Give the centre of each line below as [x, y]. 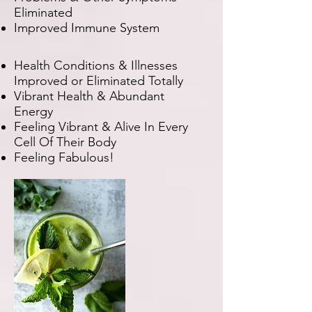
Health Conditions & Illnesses [96, 65]
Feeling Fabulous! [64, 157]
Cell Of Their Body [65, 142]
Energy [35, 111]
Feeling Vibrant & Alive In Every [101, 127]
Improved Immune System [87, 28]
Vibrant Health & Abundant [89, 96]
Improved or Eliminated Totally [99, 81]
